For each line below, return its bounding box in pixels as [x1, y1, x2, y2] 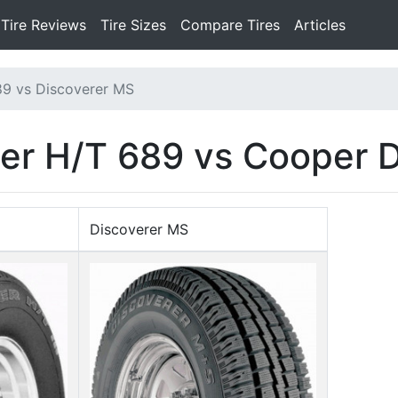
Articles [294, 16, 346, 34]
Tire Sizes [100, 16, 166, 34]
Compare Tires [180, 16, 280, 34]
